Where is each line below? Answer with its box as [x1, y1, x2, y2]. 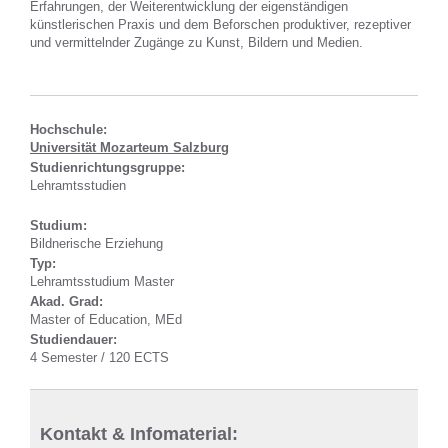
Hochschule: [30, 121, 107, 137]
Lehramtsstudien [30, 177, 126, 193]
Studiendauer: [30, 331, 117, 347]
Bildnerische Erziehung [30, 235, 163, 251]
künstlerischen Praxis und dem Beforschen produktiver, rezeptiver [30, 16, 411, 32]
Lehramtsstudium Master [30, 273, 174, 289]
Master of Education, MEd [30, 311, 182, 327]
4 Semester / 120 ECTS [30, 349, 169, 365]
